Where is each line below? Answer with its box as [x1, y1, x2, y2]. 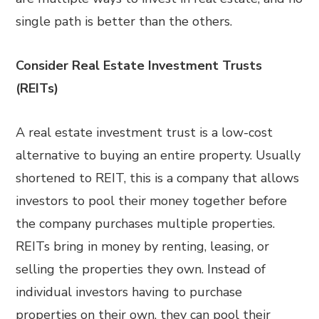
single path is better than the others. [16, 13, 233, 30]
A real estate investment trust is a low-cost [16, 124, 273, 141]
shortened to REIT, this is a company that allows [16, 169, 300, 187]
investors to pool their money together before [16, 192, 288, 209]
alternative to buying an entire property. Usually [16, 147, 301, 164]
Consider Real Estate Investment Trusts [16, 57, 263, 74]
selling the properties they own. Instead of [16, 261, 266, 278]
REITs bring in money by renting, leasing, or [16, 238, 270, 255]
